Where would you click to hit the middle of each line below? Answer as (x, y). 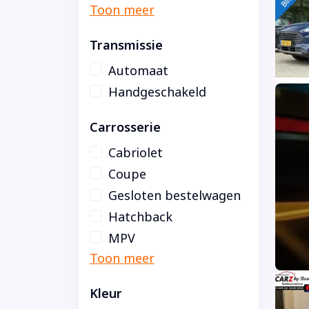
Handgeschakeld (157, 92)
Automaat (138, 71)
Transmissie (126, 45)
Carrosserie (125, 127)
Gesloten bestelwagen (175, 196)
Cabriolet (136, 153)
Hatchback (140, 217)
